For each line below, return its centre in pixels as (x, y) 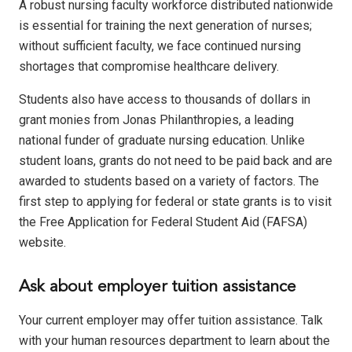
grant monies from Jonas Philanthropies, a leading (156, 120)
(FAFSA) (283, 222)
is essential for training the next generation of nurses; (165, 26)
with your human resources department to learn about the (174, 340)
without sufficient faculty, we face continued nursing (160, 46)
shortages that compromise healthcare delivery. (149, 67)
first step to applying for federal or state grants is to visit (175, 202)
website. (42, 243)
